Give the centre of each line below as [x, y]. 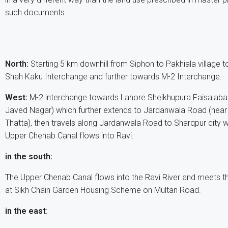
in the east [25, 211]
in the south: [29, 156]
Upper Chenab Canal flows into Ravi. [69, 136]
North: [17, 64]
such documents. [36, 12]
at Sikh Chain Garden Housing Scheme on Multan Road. [103, 190]
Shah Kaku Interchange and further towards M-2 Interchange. [113, 77]
